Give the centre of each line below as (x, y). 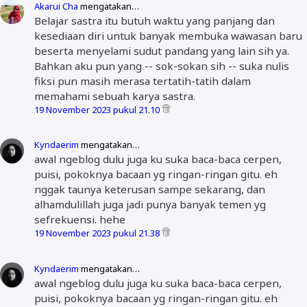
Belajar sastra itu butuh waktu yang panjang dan (155, 20)
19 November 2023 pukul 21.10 (98, 109)
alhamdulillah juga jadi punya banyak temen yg (150, 205)
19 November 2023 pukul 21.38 (98, 233)
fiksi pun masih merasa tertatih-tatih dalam (143, 81)
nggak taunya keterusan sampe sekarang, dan (150, 189)
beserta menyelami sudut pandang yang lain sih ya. (162, 50)
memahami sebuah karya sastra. (115, 96)
